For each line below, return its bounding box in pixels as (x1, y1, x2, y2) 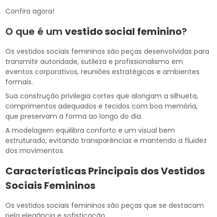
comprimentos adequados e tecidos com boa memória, (5, 101, 198, 111)
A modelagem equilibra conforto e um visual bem (5, 125, 175, 136)
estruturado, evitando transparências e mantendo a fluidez (5, 136, 207, 146)
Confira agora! (5, 6, 55, 16)
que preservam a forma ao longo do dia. (5, 111, 143, 122)
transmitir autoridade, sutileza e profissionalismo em (5, 57, 184, 67)
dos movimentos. (5, 146, 65, 156)
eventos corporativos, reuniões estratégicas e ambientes (5, 67, 200, 77)
